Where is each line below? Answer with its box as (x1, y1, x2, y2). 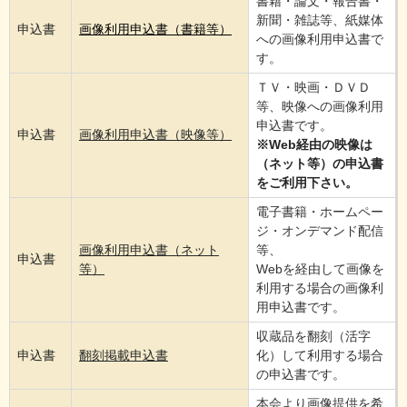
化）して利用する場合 (256, 348, 383, 363)
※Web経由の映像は (256, 137, 372, 153)
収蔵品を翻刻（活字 (256, 329, 371, 344)
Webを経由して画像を (256, 262, 384, 277)
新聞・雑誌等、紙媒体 (256, 13, 383, 28)
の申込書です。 (256, 367, 345, 382)
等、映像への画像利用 (256, 99, 383, 114)
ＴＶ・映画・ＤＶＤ (256, 80, 371, 95)
